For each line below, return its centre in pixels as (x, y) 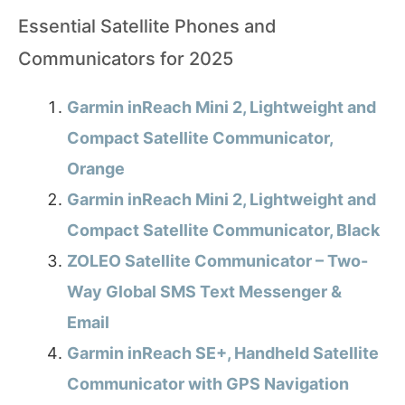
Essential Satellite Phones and (147, 27)
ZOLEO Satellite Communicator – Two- (217, 261)
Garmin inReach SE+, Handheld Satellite (223, 353)
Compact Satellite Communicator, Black (223, 231)
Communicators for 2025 (126, 59)
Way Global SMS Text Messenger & (204, 292)
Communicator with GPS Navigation (208, 384)
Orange (96, 169)
